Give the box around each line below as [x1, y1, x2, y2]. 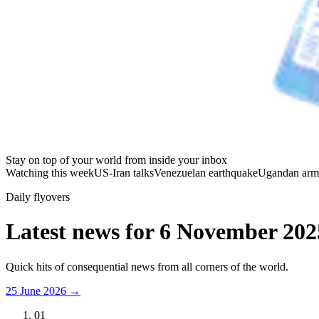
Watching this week [6, 167, 94, 179]
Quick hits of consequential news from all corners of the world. [6, 260, 288, 273]
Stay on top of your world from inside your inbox [6, 154, 227, 166]
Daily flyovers [6, 191, 70, 203]
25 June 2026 [6, 284, 66, 297]
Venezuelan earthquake [154, 167, 258, 179]
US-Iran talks [94, 167, 154, 179]
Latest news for [6, 219, 159, 245]
